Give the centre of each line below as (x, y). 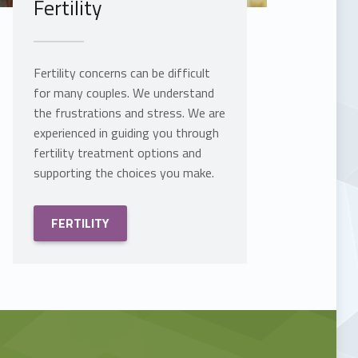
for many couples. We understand (123, 93)
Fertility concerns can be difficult (121, 73)
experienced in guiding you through (126, 133)
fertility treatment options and (117, 153)
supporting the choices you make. (123, 173)
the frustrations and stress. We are (129, 113)
